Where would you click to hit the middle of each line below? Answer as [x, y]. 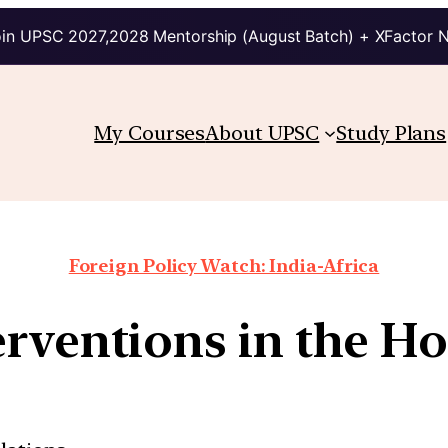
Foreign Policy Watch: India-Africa [224, 265]
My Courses [150, 132]
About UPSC [262, 132]
